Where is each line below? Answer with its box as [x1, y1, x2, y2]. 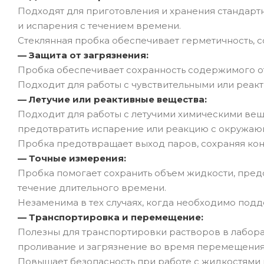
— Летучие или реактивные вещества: [18, 93, 207, 105]
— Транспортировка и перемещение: [18, 211, 203, 223]
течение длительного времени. [18, 181, 166, 193]
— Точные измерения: [18, 152, 126, 164]
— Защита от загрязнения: [18, 49, 148, 61]
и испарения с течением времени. [18, 19, 181, 31]
